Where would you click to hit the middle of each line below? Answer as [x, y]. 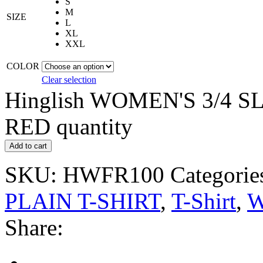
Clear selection [69, 79]
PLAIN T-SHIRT [82, 201]
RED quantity [69, 126]
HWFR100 [114, 174]
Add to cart [28, 146]
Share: [34, 227]
